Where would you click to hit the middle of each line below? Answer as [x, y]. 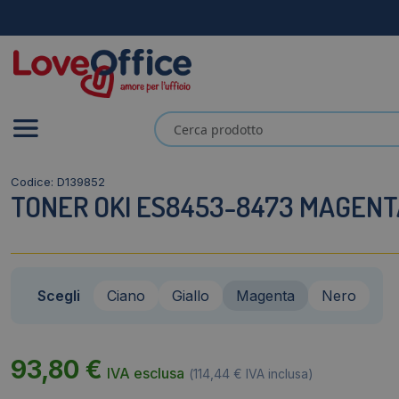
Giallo [191, 296]
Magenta [265, 296]
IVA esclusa [146, 374]
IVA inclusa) [278, 374]
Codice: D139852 [58, 182]
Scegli [59, 296]
